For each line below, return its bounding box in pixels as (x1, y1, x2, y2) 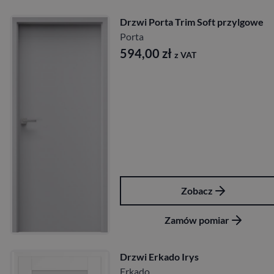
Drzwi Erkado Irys (120, 251, 199, 263)
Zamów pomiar (165, 214, 229, 226)
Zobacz (181, 185, 213, 197)
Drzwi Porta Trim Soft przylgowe (120, 16, 264, 28)
